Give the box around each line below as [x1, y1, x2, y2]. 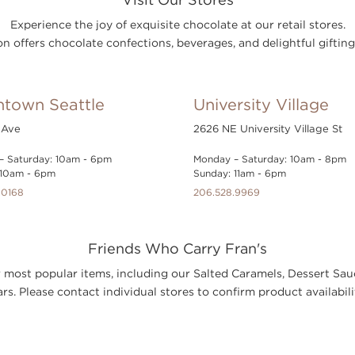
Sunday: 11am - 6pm [193, 167, 286, 179]
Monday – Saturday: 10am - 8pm [193, 153, 346, 165]
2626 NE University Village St [193, 122, 342, 136]
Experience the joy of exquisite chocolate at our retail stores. [10, 17, 345, 32]
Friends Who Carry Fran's [88, 239, 267, 258]
